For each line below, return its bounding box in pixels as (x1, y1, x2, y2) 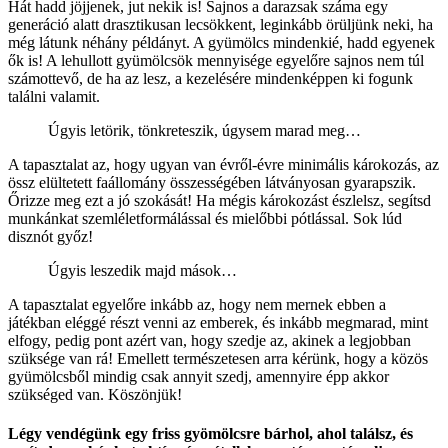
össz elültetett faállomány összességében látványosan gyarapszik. (8, 174, 416, 192)
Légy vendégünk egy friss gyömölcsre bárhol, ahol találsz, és (8, 425, 413, 443)
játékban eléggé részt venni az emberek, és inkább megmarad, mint (8, 314, 428, 332)
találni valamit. (8, 88, 100, 106)
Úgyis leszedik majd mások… (48, 262, 237, 280)
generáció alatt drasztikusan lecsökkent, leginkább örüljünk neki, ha (8, 16, 433, 34)
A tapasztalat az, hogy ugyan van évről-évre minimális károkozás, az (8, 156, 439, 174)
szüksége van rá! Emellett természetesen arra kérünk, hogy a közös (8, 350, 428, 368)
